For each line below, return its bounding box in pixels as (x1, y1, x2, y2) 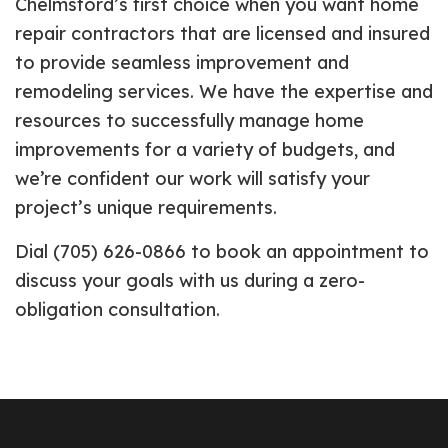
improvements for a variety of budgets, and (15, 137, 395, 161)
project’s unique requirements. (15, 195, 277, 219)
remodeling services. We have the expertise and (15, 79, 433, 103)
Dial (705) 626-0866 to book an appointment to (15, 239, 429, 263)
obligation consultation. (15, 297, 220, 321)
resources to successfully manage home (15, 108, 364, 132)
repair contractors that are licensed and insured (15, 21, 430, 45)
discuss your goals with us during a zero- (15, 268, 365, 292)
